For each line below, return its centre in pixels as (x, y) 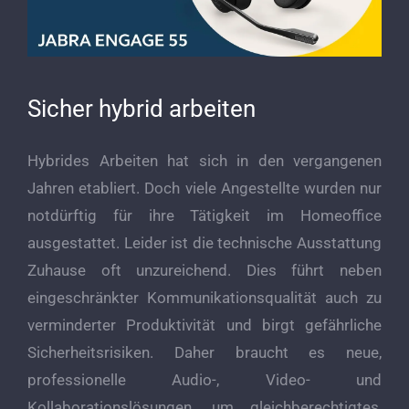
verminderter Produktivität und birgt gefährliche (204, 325)
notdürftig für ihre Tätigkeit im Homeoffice (204, 216)
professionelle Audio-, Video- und (204, 380)
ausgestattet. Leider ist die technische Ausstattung (204, 243)
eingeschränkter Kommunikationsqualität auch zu (204, 298)
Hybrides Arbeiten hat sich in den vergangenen (204, 161)
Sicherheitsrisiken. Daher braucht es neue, (204, 353)
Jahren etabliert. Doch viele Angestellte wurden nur (204, 189)
